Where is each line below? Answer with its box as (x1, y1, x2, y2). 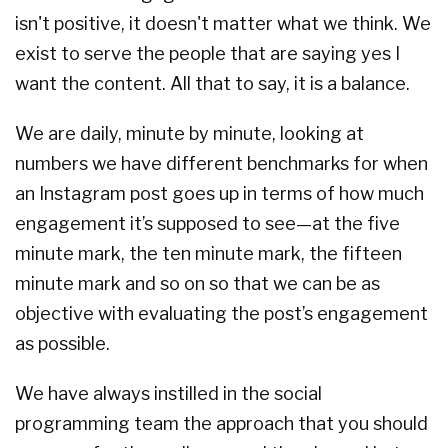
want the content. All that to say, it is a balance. (15, 73, 410, 95)
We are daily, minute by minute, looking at (15, 123, 364, 145)
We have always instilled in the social (15, 383, 322, 405)
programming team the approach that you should (15, 413, 428, 435)
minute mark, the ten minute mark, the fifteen (15, 243, 402, 265)
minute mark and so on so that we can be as (15, 273, 380, 295)
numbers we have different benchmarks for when (15, 153, 428, 175)
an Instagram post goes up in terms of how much (15, 183, 424, 205)
